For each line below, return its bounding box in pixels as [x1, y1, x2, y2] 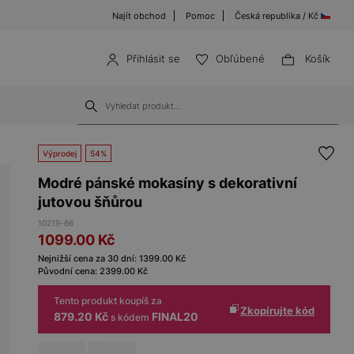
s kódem [108, 311, 152, 323]
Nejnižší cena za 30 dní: [38, 253, 139, 264]
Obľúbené [215, 52, 265, 65]
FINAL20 [152, 310, 198, 323]
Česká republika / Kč [235, 10, 321, 21]
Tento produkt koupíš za [54, 295, 162, 307]
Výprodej [43, 149, 77, 158]
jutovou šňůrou [38, 194, 142, 210]
